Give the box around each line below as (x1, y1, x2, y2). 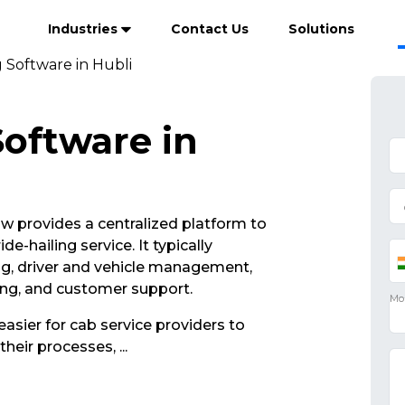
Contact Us (171, 21, 249, 37)
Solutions (288, 21, 354, 37)
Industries (48, 21, 121, 37)
